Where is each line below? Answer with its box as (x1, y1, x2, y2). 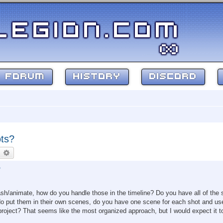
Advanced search (10, 148, 63, 157)
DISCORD (149, 72, 197, 82)
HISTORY (73, 72, 121, 82)
